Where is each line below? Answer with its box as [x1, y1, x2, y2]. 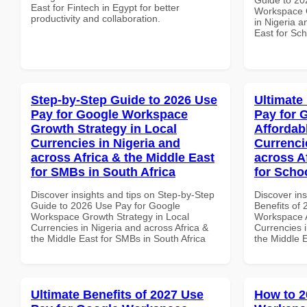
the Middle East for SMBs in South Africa [31, 232, 206, 244]
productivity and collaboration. [31, 12, 160, 24]
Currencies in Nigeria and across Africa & [31, 221, 208, 233]
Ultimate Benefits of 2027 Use [31, 287, 204, 302]
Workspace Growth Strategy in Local [31, 210, 189, 222]
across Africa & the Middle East [31, 150, 214, 164]
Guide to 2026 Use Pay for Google [31, 199, 180, 211]
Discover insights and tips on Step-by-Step [31, 188, 214, 200]
